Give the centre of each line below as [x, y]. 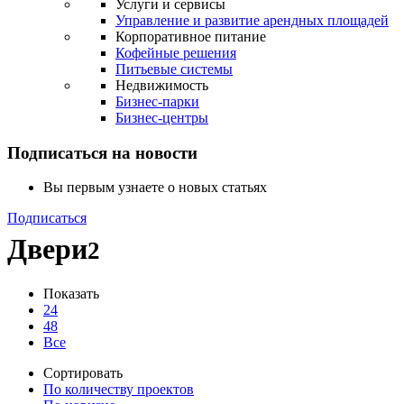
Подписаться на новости [102, 152]
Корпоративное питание [191, 37]
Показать [71, 293]
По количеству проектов [119, 389]
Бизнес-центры [162, 118]
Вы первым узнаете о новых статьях [155, 188]
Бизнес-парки [157, 101]
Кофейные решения [176, 53]
